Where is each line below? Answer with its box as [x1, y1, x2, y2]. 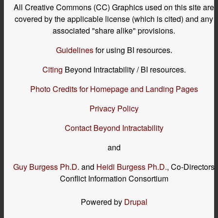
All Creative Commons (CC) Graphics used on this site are [14, 1, 214, 13]
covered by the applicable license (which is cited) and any [15, 13, 213, 24]
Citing [42, 63, 63, 75]
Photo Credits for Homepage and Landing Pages [30, 83, 198, 94]
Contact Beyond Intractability [64, 122, 163, 133]
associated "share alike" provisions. [53, 24, 175, 36]
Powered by [80, 196, 124, 207]
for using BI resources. [93, 44, 172, 55]
